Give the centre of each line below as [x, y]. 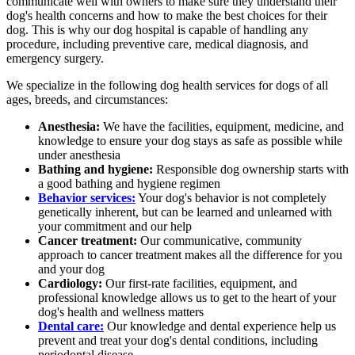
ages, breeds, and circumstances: [87, 99]
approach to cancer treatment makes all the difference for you [190, 254]
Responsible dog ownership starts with [251, 169]
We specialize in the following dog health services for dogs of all [167, 85]
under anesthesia [79, 155]
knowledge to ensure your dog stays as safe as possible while [190, 140]
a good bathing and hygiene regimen [129, 183]
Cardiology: [70, 283]
